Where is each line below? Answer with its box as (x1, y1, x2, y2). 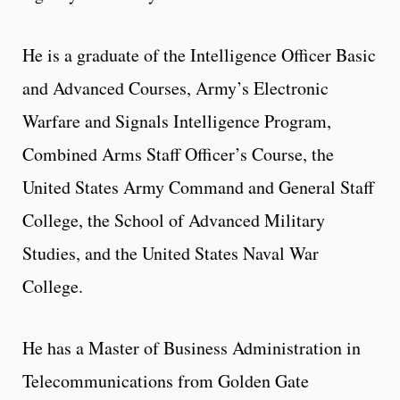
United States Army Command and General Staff (22, 174, 374, 199)
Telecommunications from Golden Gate (22, 368, 309, 393)
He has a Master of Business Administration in (22, 335, 361, 360)
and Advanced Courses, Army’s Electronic (22, 75, 329, 100)
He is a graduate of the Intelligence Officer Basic (22, 42, 376, 67)
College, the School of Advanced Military (22, 207, 325, 232)
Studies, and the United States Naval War (22, 240, 319, 265)
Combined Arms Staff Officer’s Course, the (22, 141, 334, 166)
